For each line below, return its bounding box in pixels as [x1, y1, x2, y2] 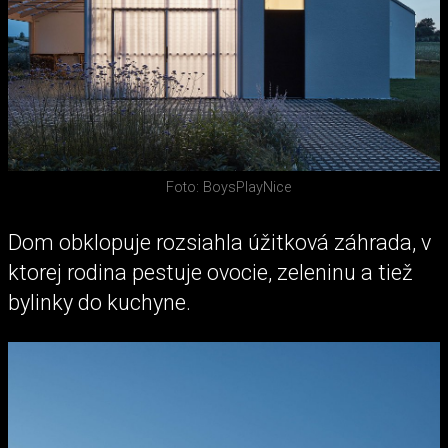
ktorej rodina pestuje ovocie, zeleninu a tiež [8, 260, 413, 286]
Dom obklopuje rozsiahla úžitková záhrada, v [8, 230, 431, 256]
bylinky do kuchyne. [8, 290, 191, 316]
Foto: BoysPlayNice [165, 179, 291, 197]
